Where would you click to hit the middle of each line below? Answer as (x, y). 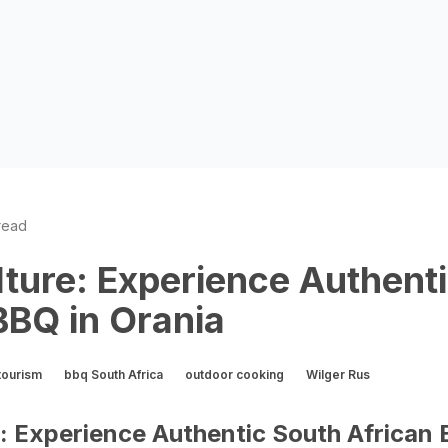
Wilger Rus (338, 374)
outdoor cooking (234, 374)
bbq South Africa (113, 374)
